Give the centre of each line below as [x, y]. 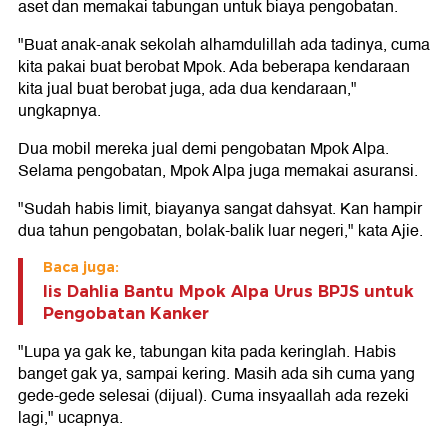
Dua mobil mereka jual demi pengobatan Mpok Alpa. [203, 148]
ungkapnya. [59, 110]
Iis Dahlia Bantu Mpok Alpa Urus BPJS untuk [228, 291]
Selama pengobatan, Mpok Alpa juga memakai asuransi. [218, 170]
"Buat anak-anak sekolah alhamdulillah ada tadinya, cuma [224, 44]
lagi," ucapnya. [70, 417]
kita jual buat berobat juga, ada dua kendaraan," [187, 88]
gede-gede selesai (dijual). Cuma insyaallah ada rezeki [213, 395]
